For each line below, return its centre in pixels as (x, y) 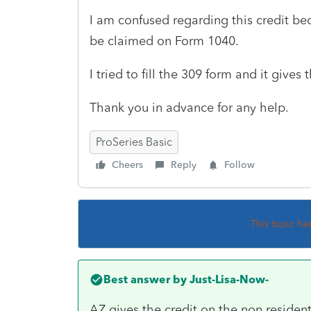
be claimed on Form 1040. (164, 41)
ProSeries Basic (134, 142)
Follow (239, 165)
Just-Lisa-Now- (228, 279)
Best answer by (145, 279)
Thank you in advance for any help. (189, 107)
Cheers (127, 165)
